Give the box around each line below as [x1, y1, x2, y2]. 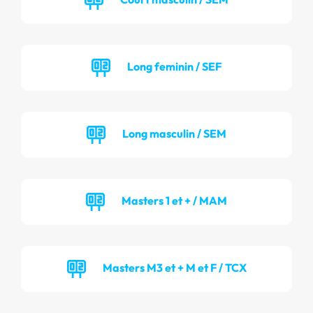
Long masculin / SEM [122, 126, 226, 140]
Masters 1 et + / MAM [122, 193, 227, 208]
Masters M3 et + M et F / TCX [102, 260, 247, 275]
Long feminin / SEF [127, 59, 221, 73]
